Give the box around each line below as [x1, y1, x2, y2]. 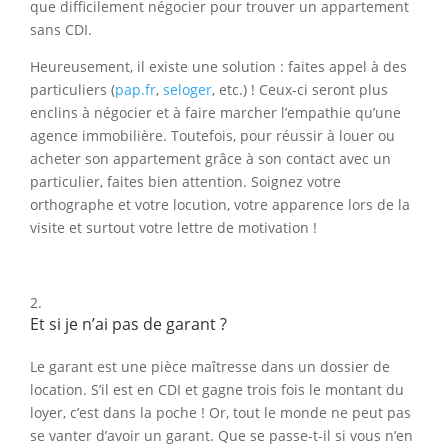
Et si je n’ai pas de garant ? [30, 313, 227, 336]
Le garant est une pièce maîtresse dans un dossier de [30, 357, 390, 377]
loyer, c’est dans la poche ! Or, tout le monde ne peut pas [30, 403, 411, 423]
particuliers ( [30, 80, 115, 100]
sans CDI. [30, 20, 92, 40]
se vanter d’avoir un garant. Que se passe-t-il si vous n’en [30, 426, 413, 446]
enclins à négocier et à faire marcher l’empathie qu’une [30, 103, 401, 123]
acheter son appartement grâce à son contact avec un [30, 149, 391, 169]
